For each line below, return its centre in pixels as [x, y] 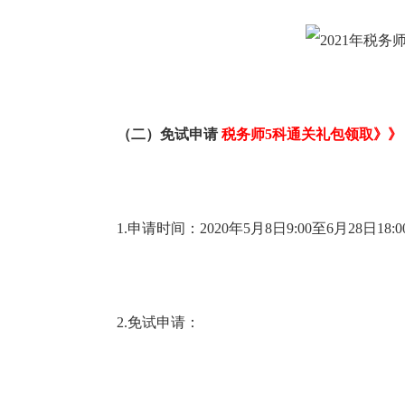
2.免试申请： [144, 323]
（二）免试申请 [155, 135]
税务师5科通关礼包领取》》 [312, 135]
